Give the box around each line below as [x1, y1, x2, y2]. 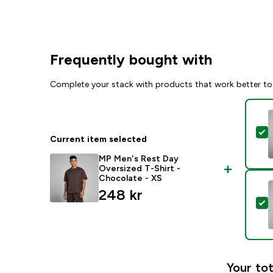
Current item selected [50, 134, 147, 144]
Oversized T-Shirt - [99, 163, 181, 173]
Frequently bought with [50, 51, 213, 68]
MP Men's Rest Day [99, 154, 179, 163]
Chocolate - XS [99, 173, 163, 183]
